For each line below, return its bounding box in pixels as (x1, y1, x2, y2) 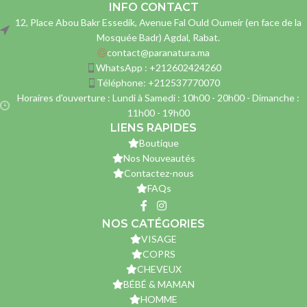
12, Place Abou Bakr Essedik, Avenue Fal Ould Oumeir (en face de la (15, 16, 302, 28)
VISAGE (141, 232, 177, 245)
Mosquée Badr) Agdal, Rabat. (97, 31, 220, 43)
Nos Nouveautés (123, 151, 195, 164)
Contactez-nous (124, 167, 194, 179)
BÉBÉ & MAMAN (123, 278, 195, 290)
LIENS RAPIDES (110, 121, 197, 134)
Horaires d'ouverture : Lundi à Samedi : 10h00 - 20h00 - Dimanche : (17, 91, 299, 103)
